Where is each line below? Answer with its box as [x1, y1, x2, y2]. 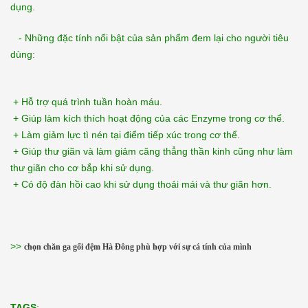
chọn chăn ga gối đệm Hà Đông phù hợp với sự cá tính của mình [24, 241, 252, 252]
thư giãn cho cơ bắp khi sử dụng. [10, 162, 154, 173]
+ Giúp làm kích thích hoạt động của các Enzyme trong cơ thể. [10, 112, 285, 124]
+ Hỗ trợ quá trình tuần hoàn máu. [10, 96, 162, 107]
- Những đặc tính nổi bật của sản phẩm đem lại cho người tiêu [10, 32, 289, 43]
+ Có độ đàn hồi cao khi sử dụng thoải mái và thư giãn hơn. [10, 178, 272, 190]
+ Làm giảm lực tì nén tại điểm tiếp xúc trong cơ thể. [10, 129, 240, 140]
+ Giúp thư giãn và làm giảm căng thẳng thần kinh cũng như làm [10, 145, 293, 157]
